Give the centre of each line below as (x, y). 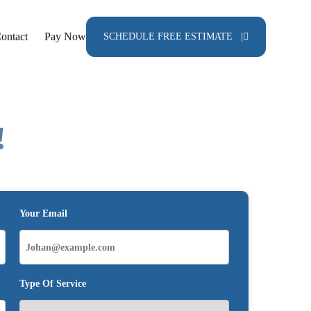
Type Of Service (53, 284)
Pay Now (65, 36)
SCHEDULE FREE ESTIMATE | (173, 36)
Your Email (44, 213)
